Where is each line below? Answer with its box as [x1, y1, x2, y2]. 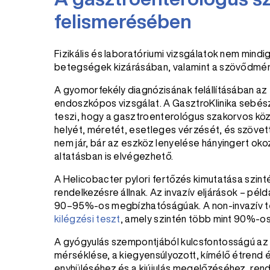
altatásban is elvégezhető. [54, 151, 174, 161]
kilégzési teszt [54, 214, 121, 224]
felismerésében [54, 11, 192, 31]
